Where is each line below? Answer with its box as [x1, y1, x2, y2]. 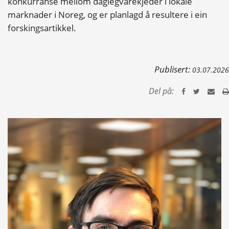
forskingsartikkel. [8, 22, 76, 34]
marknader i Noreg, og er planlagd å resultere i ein [8, 9, 207, 20]
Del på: [149, 85, 174, 97]
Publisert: [154, 63, 192, 75]
